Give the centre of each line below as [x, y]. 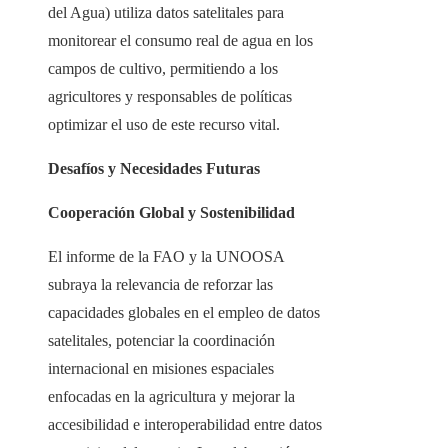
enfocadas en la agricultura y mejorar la [171, 397]
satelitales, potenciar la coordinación [161, 341]
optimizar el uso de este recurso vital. [164, 125]
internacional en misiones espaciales [161, 369]
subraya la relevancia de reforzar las [160, 285]
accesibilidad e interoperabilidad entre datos [185, 425]
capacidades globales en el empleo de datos [184, 313]
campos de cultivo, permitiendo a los [163, 69]
